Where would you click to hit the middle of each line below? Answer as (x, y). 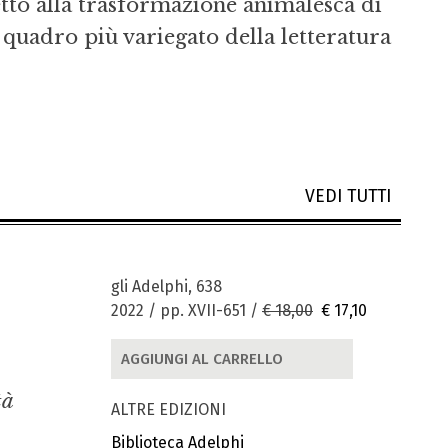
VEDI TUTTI (353, 197)
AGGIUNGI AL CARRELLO (202, 359)
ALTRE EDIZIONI (168, 409)
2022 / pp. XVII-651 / (186, 311)
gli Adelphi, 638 (166, 287)
